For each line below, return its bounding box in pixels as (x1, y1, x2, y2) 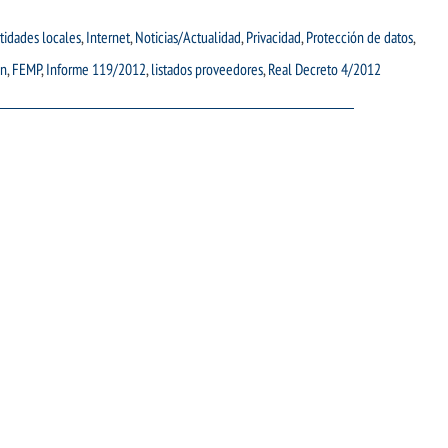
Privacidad (246, 28, 301, 47)
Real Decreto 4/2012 (268, 60, 381, 79)
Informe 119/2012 (46, 60, 146, 79)
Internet (86, 28, 130, 47)
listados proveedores (151, 60, 263, 79)
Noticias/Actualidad (135, 28, 241, 47)
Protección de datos (306, 28, 413, 47)
